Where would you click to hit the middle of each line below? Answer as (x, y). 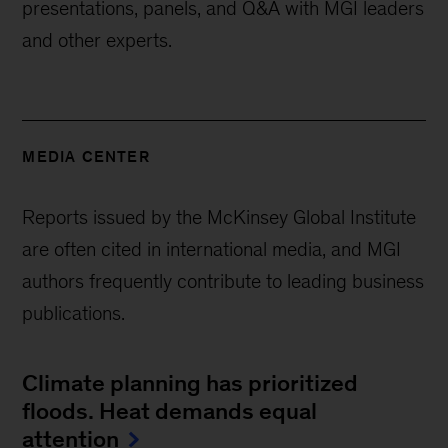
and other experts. (97, 39)
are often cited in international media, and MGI (212, 248)
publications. (74, 312)
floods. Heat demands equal (170, 410)
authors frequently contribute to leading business (223, 280)
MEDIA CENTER (86, 156)
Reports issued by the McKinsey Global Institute (219, 216)
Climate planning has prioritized (190, 382)
